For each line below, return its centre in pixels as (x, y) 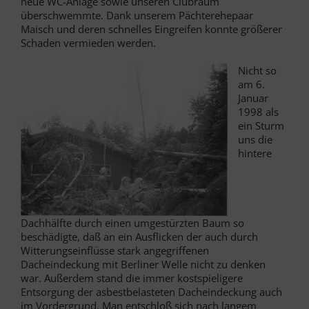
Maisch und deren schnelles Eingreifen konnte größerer (151, 29)
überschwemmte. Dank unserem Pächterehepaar (137, 16)
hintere (255, 153)
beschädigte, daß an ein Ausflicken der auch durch (139, 237)
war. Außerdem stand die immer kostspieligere (132, 278)
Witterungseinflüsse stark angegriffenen (115, 251)
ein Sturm (261, 126)
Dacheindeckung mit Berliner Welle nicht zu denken (143, 265)
